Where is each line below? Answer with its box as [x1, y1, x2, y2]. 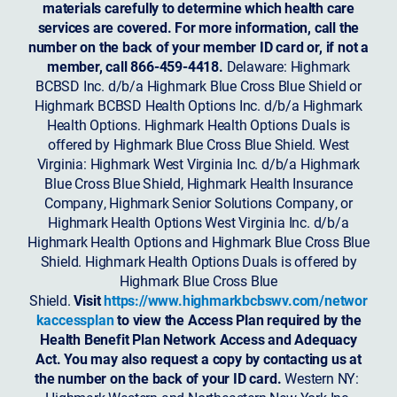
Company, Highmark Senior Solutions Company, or [44, 192, 353, 212]
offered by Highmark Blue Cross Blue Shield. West [47, 134, 350, 153]
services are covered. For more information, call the [37, 17, 360, 36]
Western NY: [281, 368, 362, 387]
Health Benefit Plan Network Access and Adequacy [40, 329, 357, 348]
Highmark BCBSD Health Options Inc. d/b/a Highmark [34, 95, 363, 114]
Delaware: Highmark [222, 56, 350, 75]
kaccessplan [35, 309, 114, 329]
